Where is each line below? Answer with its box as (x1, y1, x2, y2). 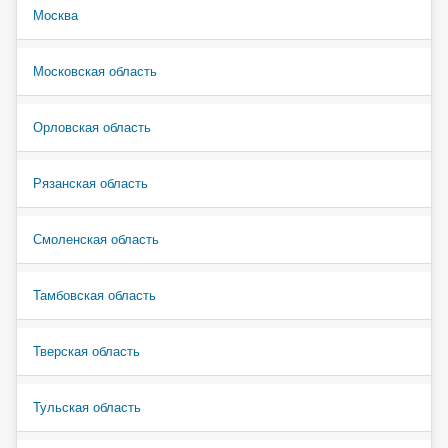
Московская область (33, 63, 157, 79)
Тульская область (33, 399, 141, 415)
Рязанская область (33, 175, 148, 191)
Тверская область (33, 343, 140, 359)
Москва (33, 7, 78, 23)
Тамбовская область (33, 287, 156, 303)
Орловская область (33, 119, 151, 135)
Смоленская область (33, 231, 159, 247)
